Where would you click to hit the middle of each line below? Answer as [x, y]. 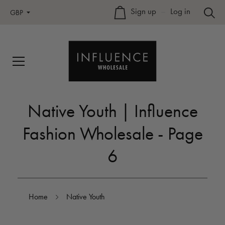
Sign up [143, 11]
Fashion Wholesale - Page [113, 134]
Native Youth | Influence [113, 111]
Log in [180, 11]
